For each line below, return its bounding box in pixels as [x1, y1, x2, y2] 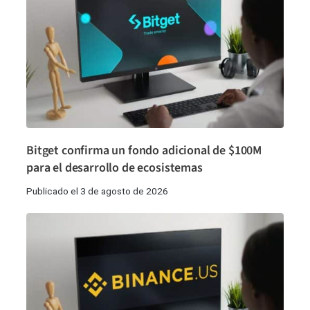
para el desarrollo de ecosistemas [26, 159, 203, 177]
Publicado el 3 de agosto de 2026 [26, 185, 168, 197]
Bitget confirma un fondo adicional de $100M [26, 142, 262, 160]
